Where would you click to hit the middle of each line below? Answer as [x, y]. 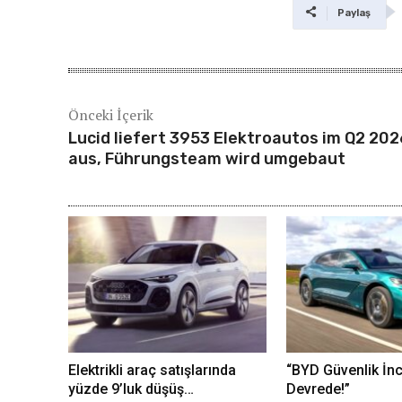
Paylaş [354, 13]
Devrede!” [318, 389]
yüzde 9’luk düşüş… [131, 389]
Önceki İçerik [111, 114]
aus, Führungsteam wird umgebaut [207, 158]
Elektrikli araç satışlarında [152, 370]
